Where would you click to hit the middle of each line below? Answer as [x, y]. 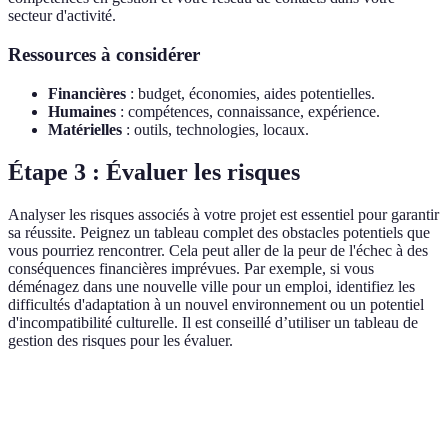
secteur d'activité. [62, 16]
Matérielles [85, 129]
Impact [146, 397]
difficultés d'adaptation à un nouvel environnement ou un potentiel [216, 304]
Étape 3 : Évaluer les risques [154, 171]
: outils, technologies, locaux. [215, 129]
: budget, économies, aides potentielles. [250, 93]
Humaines [82, 111]
